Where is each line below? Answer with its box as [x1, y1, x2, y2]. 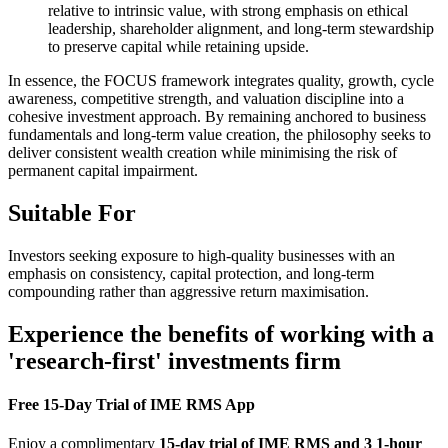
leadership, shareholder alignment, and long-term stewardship [48, 19, 434, 37]
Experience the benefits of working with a [8, 320, 434, 347]
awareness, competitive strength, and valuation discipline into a [8, 89, 404, 107]
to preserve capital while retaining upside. [48, 37, 309, 55]
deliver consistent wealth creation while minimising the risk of [8, 143, 397, 161]
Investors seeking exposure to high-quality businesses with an [8, 246, 395, 264]
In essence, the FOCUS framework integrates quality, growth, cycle [8, 71, 434, 89]
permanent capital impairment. [8, 161, 198, 179]
